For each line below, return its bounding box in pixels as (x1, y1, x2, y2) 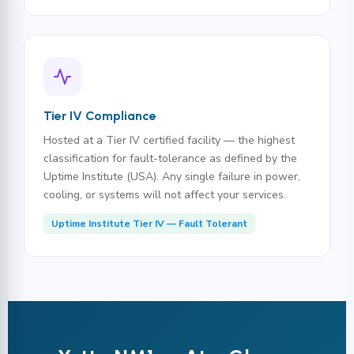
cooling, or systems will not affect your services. (43, 187, 286, 202)
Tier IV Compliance (43, 108, 156, 123)
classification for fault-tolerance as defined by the (43, 151, 297, 166)
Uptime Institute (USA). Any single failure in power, (43, 169, 300, 184)
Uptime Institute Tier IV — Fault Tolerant (51, 217, 247, 230)
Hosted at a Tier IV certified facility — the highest (43, 133, 295, 148)
